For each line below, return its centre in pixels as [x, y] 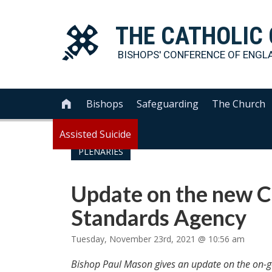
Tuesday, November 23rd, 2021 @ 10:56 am [158, 239]
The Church [239, 104]
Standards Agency [159, 217]
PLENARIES [101, 151]
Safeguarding [168, 104]
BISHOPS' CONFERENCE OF [180, 55]
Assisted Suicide [95, 134]
